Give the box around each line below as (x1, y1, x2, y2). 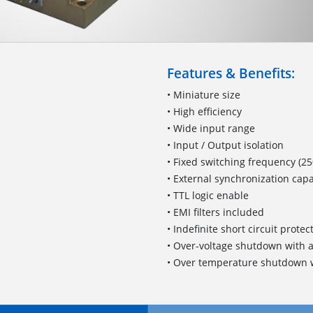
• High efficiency (167, 104, 242, 118)
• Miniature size (167, 87, 240, 101)
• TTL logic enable (167, 188, 249, 202)
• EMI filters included (167, 205, 264, 219)
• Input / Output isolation (167, 138, 284, 152)
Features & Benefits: (167, 63, 295, 82)
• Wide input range (167, 121, 255, 135)
